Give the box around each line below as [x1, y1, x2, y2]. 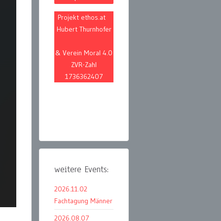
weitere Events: [54, 164, 109, 176]
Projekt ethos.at [57, 13, 110, 22]
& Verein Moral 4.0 [55, 48, 112, 58]
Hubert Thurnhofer [56, 25, 111, 34]
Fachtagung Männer [54, 196, 112, 206]
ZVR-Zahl [71, 60, 97, 70]
